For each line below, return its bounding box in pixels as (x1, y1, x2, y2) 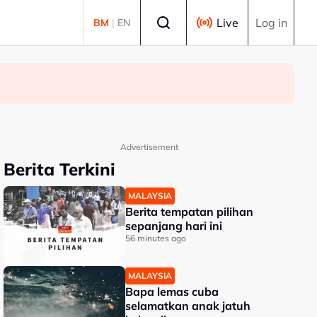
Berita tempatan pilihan (125, 204, 254, 219)
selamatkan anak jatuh (125, 299, 251, 313)
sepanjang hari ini (125, 219, 223, 233)
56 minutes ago (125, 233, 187, 243)
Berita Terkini (4, 158, 116, 180)
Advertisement (120, 142, 178, 152)
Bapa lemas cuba (125, 284, 219, 299)
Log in (255, 16, 287, 30)
